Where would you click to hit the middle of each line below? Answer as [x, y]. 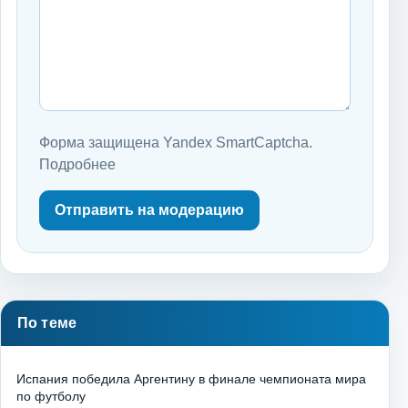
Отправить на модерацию [149, 210]
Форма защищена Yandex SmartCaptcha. [176, 143]
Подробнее [77, 165]
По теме [47, 323]
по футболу [51, 397]
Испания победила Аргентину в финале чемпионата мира [191, 379]
